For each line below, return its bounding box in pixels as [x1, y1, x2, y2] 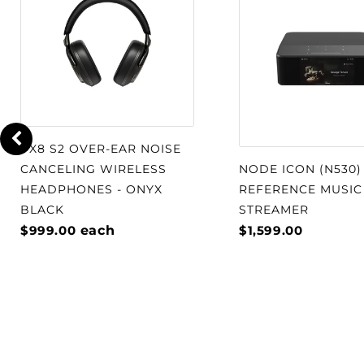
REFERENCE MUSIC [239, 182, 362, 197]
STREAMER [239, 202, 309, 217]
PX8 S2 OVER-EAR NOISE [20, 141, 181, 156]
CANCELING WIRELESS [20, 162, 167, 176]
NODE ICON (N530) [239, 162, 362, 176]
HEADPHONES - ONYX [20, 182, 162, 197]
